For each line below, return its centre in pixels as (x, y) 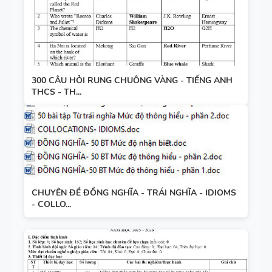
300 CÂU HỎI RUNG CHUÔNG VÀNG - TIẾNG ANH (132, 80)
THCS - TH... (56, 92)
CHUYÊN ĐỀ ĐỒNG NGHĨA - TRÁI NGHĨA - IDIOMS (134, 192)
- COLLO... (51, 204)
